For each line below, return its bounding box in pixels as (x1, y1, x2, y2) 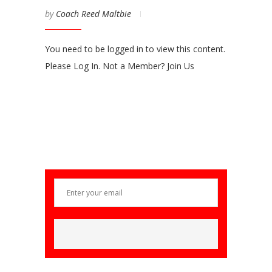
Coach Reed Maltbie (56, 8, 131, 19)
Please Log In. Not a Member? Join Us (45, 60, 194, 72)
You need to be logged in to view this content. (45, 43, 225, 55)
